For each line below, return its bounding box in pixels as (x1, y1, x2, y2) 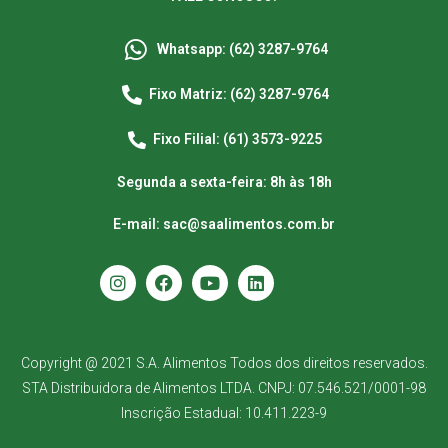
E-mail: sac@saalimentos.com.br (113, 216, 335, 233)
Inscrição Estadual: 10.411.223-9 (121, 405, 327, 422)
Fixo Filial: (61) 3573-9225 (153, 131, 323, 148)
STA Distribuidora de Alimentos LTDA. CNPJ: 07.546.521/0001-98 (22, 380, 426, 397)
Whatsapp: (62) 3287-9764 (156, 41, 328, 58)
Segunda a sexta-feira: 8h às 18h (116, 174, 332, 191)
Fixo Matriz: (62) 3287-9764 (149, 86, 329, 103)
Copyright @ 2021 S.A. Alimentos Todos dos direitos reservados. (20, 355, 428, 372)
